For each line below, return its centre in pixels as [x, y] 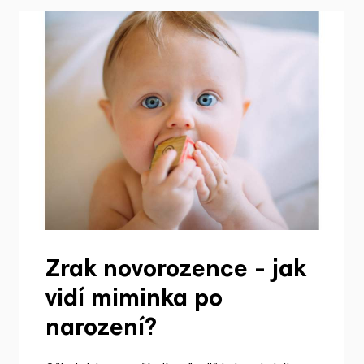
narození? [101, 329]
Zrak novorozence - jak [176, 271]
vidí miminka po [134, 300]
